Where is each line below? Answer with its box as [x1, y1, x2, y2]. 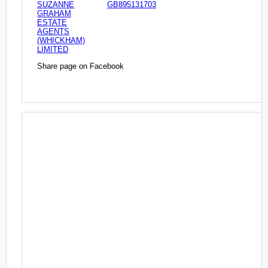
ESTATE [37, 17, 67, 27]
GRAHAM [37, 8, 71, 18]
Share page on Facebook [37, 61, 124, 71]
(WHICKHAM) [37, 35, 85, 45]
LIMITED [37, 44, 68, 54]
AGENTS [37, 26, 69, 36]
